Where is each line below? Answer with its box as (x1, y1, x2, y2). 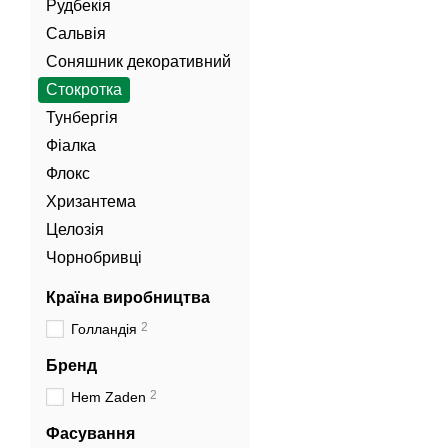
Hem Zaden (71, 389, 146, 405)
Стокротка (46, 81, 122, 98)
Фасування (46, 425, 135, 442)
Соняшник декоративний (46, 53, 231, 70)
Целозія (46, 221, 104, 238)
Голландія (71, 321, 137, 337)
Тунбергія (46, 109, 118, 126)
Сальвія (46, 25, 106, 42)
